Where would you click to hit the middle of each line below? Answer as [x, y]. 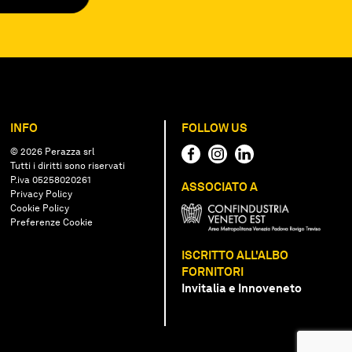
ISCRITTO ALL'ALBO [235, 255]
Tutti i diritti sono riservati [68, 165]
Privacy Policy [42, 194]
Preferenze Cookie [52, 222]
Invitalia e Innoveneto [241, 288]
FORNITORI [212, 271]
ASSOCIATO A [219, 187]
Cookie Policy [40, 208]
